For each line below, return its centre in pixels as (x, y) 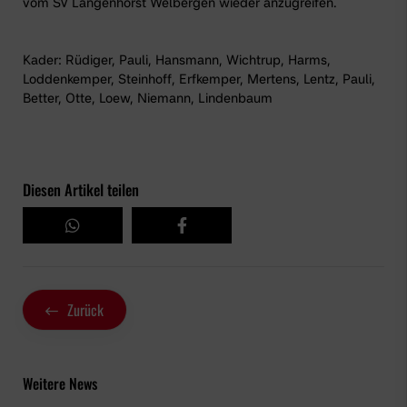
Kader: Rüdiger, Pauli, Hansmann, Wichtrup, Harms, (177, 60)
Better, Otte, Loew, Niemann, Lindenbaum (148, 98)
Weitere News (60, 384)
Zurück (85, 310)
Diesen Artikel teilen (81, 190)
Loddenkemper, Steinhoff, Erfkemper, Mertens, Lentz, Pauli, (199, 79)
